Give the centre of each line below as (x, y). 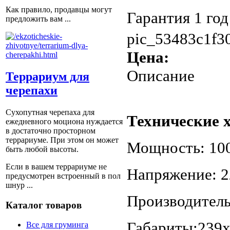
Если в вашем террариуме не (56, 166)
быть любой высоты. (42, 149)
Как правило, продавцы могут (59, 10)
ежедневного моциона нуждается (64, 121)
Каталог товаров (44, 205)
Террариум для (47, 76)
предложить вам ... (38, 19)
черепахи (32, 90)
